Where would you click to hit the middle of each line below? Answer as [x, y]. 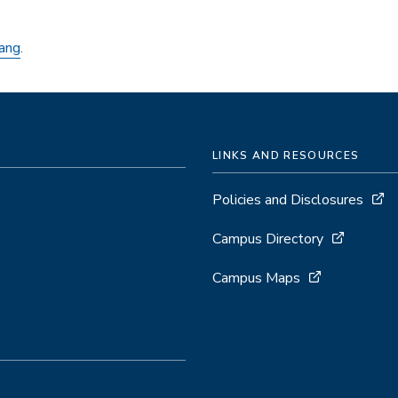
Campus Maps [256, 278]
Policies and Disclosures [288, 199]
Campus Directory [268, 239]
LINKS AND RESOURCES [286, 155]
